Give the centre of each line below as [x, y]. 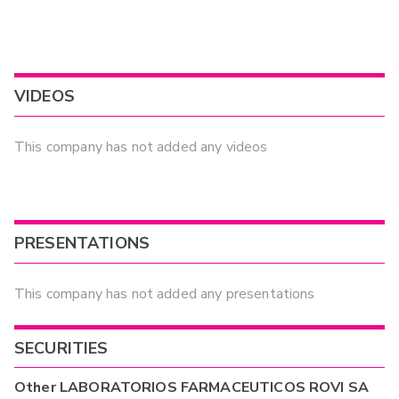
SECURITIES [61, 348]
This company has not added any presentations [165, 294]
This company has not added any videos [141, 147]
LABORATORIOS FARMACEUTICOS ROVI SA [214, 387]
